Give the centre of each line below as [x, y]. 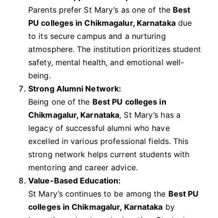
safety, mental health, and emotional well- [106, 63]
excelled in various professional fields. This [109, 141]
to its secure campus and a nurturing [97, 36]
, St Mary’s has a [150, 115]
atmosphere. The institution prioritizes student [115, 49]
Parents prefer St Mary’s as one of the [100, 10]
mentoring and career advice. [83, 168]
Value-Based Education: [75, 181]
